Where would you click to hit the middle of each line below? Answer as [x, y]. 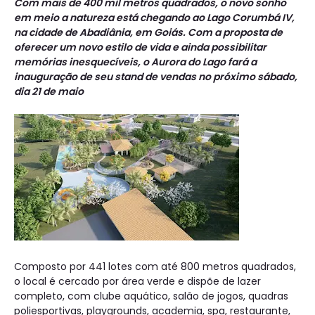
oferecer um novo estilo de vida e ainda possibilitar [140, 47]
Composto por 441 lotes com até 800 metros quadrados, [155, 267]
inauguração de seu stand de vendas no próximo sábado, [156, 77]
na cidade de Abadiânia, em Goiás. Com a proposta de [148, 33]
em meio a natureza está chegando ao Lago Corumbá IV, [154, 18]
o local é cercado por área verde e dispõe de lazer [137, 282]
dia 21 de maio [49, 92]
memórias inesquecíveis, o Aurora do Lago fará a [135, 62]
